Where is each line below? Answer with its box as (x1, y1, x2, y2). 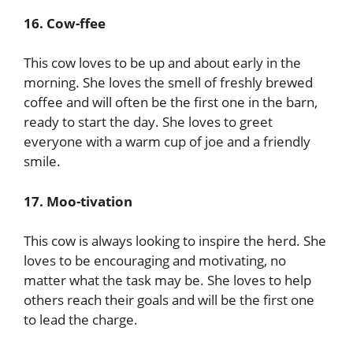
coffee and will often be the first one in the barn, (24, 93, 318, 111)
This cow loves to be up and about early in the (24, 54, 301, 72)
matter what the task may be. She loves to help (24, 271, 311, 289)
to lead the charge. (24, 310, 138, 329)
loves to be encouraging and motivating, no (24, 251, 286, 269)
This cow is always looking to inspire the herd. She (24, 232, 326, 250)
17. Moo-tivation (24, 191, 132, 210)
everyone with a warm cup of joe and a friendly (24, 132, 310, 150)
